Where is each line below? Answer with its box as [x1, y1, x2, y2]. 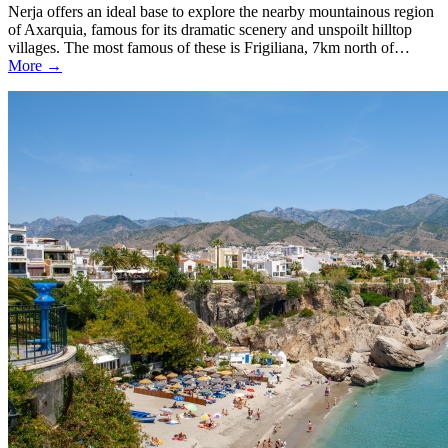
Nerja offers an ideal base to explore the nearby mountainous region [8, 3, 434, 21]
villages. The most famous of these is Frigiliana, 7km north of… [8, 39, 410, 57]
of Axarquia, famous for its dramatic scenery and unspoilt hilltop [8, 21, 412, 39]
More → [8, 57, 62, 75]
